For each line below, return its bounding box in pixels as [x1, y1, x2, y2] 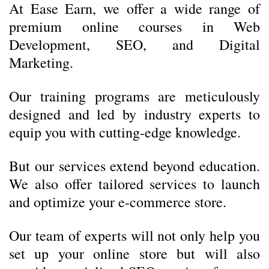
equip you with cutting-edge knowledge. [9, 122, 241, 142]
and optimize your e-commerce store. [9, 192, 226, 211]
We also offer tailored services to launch [9, 174, 260, 193]
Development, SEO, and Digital [9, 35, 260, 54]
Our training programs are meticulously [9, 86, 260, 106]
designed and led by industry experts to [9, 104, 260, 124]
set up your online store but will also [9, 244, 260, 263]
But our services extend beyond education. [9, 156, 260, 175]
